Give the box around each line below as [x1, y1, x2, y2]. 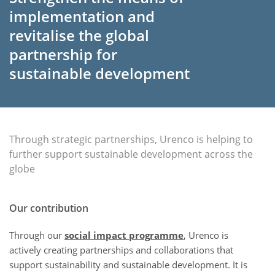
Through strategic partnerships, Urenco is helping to [9, 132, 253, 146]
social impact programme [64, 228, 184, 241]
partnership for [9, 44, 117, 64]
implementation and [9, 6, 155, 26]
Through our [9, 228, 64, 241]
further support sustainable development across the [9, 147, 253, 161]
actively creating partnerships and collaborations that [9, 243, 233, 256]
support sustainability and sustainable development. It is [9, 258, 247, 271]
